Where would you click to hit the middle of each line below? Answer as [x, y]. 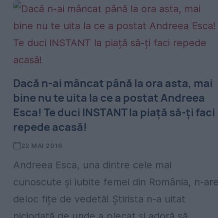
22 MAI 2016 [42, 145]
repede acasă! [50, 127]
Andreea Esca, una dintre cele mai [92, 165]
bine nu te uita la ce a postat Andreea [109, 98]
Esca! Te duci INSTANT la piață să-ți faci [114, 112]
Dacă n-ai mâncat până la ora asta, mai [113, 83]
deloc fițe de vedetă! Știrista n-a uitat [99, 199]
